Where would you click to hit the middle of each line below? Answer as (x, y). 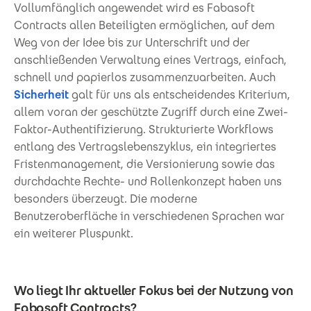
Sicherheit (41, 94)
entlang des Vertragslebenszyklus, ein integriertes (145, 146)
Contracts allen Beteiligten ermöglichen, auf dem (144, 25)
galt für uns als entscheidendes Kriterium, (179, 94)
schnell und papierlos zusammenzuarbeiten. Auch (145, 77)
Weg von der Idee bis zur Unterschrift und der (132, 42)
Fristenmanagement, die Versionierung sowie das (144, 164)
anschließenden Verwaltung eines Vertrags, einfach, (150, 60)
